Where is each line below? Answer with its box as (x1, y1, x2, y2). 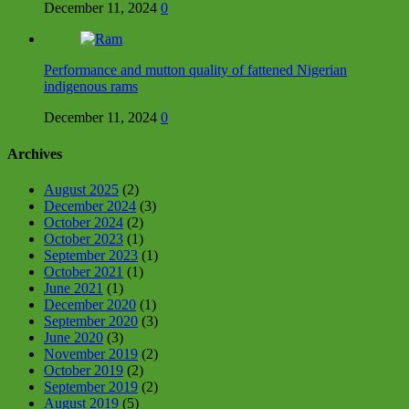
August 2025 (44, 181, 119, 197)
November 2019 (44, 345, 138, 362)
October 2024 (44, 214, 123, 230)
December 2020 (44, 296, 136, 312)
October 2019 (44, 362, 123, 378)
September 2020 (44, 312, 138, 329)
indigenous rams (44, 79, 138, 95)
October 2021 (44, 263, 123, 279)
